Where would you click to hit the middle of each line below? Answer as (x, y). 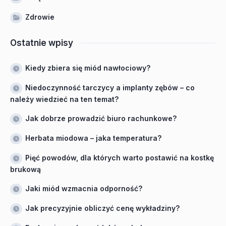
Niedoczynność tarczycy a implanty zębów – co (110, 88)
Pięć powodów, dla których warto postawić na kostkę (120, 158)
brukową (25, 169)
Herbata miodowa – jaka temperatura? (93, 138)
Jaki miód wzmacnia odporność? (84, 188)
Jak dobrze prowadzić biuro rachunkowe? (101, 118)
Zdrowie (40, 17)
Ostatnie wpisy (42, 43)
